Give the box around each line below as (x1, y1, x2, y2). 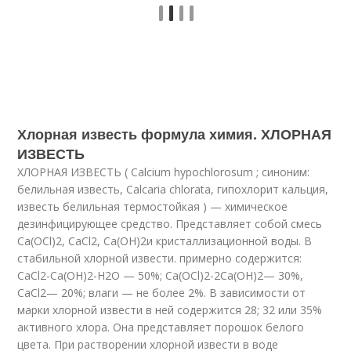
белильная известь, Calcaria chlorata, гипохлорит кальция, (17, 182, 329, 197)
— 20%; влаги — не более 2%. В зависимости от (46, 285, 306, 300)
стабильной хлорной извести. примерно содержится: (17, 251, 302, 266)
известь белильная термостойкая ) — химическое (17, 199, 288, 214)
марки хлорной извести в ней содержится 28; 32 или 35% (17, 302, 323, 317)
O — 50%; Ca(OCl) (111, 268, 204, 283)
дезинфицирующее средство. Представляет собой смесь (17, 216, 323, 231)
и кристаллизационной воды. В (147, 233, 313, 248)
